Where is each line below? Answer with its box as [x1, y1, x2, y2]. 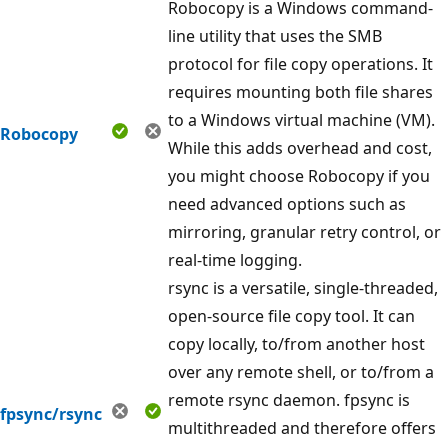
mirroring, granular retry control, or [168, 220, 441, 243]
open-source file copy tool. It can [168, 304, 415, 327]
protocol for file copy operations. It [168, 52, 433, 75]
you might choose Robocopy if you [168, 164, 430, 187]
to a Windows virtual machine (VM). [168, 108, 435, 131]
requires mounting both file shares [168, 80, 433, 103]
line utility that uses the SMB [168, 24, 382, 47]
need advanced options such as [168, 192, 406, 215]
